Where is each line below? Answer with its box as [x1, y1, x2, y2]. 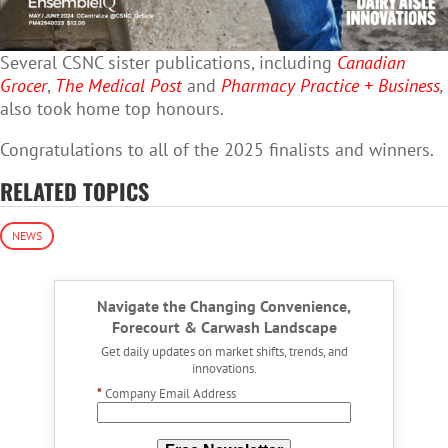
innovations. [191, 358, 257, 377]
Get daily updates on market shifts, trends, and [100, 341, 348, 360]
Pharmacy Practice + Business [221, 73, 440, 97]
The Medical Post [55, 73, 182, 97]
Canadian [337, 50, 405, 74]
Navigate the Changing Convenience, [97, 295, 351, 316]
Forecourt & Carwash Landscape [111, 316, 337, 337]
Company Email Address [104, 383, 236, 402]
